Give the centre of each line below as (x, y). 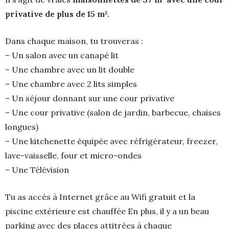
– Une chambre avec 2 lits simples (71, 84)
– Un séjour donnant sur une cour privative (90, 98)
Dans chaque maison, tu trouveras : (74, 41)
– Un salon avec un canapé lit (62, 55)
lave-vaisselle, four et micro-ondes (73, 155)
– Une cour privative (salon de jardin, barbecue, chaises (113, 112)
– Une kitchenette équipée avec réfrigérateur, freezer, (111, 141)
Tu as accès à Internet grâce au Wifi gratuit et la (100, 197)
